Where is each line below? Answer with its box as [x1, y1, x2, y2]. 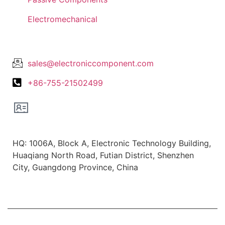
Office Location [13, 120, 84, 133]
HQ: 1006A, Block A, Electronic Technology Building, [13, 138, 211, 149]
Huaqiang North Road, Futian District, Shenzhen [13, 150, 194, 161]
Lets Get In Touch [13, 34, 113, 49]
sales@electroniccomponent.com [28, 58, 154, 69]
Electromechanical [28, 14, 97, 25]
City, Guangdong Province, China [13, 162, 138, 173]
